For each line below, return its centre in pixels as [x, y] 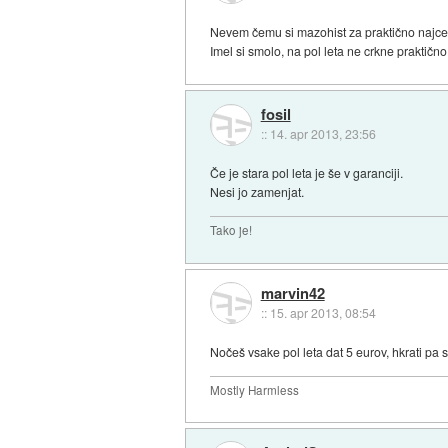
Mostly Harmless [255, 389]
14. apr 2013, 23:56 [322, 134]
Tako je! [231, 230]
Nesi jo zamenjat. [257, 192]
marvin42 [292, 292]
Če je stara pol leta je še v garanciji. [307, 173]
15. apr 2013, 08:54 [322, 312]
